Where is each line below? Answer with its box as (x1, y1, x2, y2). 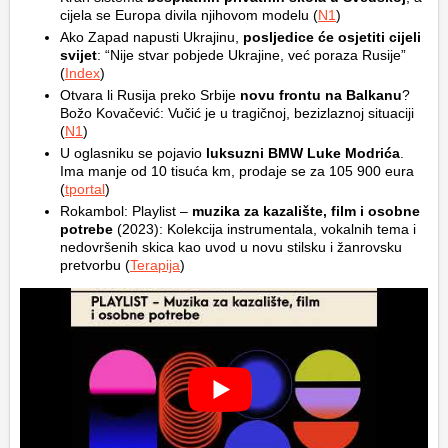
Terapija (130, 257, 180, 273)
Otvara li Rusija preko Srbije (60, 87, 240, 103)
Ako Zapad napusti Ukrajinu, (60, 29, 243, 45)
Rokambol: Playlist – (60, 203, 192, 219)
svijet (60, 47, 97, 63)
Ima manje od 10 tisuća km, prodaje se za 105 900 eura (60, 163, 414, 179)
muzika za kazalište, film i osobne (192, 203, 420, 219)
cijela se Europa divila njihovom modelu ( (60, 7, 318, 23)
